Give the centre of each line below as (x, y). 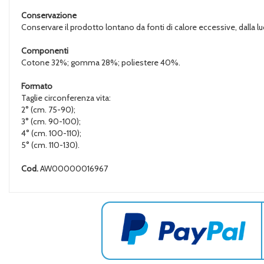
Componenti (45, 51)
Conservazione (49, 15)
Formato (37, 86)
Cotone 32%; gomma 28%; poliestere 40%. (101, 62)
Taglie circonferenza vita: (66, 98)
